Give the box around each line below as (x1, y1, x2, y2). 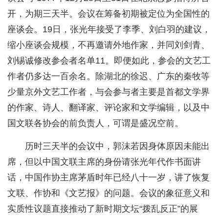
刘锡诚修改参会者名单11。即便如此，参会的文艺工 (7, 56, 211, 66)
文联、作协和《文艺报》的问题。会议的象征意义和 (7, 188, 210, 198)
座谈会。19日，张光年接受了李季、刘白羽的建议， (7, 24, 211, 35)
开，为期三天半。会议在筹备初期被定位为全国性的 (7, 9, 210, 19)
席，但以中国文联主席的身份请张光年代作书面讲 (7, 157, 201, 167)
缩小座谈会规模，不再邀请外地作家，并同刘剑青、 (7, 40, 210, 50)
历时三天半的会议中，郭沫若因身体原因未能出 (25, 141, 210, 152)
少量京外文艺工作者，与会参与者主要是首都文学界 (7, 87, 210, 97)
